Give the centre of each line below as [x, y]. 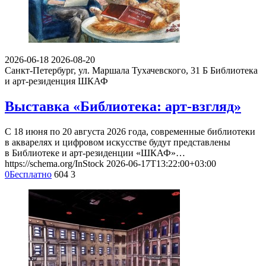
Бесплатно [31, 174]
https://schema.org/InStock [54, 163]
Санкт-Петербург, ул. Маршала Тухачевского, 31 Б [106, 71]
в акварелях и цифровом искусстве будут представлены [118, 142]
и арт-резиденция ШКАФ [56, 81]
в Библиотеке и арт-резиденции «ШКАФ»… [95, 153]
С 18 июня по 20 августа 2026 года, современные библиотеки [130, 131]
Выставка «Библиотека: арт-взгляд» [123, 106]
